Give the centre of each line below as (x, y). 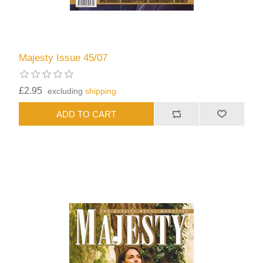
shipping (101, 91)
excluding (67, 91)
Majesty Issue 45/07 (63, 58)
